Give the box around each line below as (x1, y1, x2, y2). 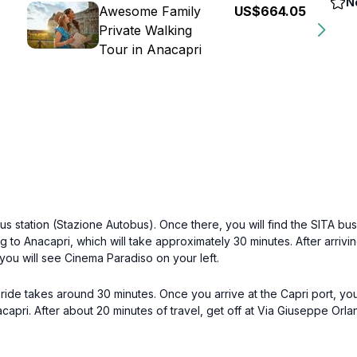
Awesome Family (99, 3, 201, 19)
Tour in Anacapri (99, 41, 202, 57)
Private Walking (99, 22, 192, 38)
